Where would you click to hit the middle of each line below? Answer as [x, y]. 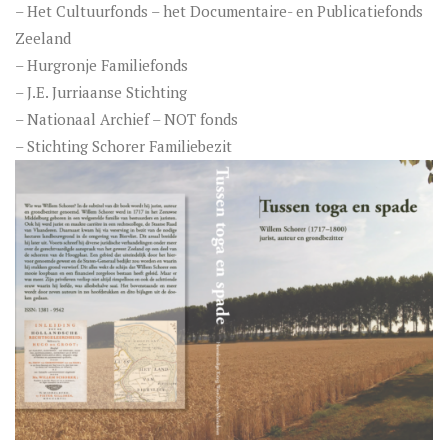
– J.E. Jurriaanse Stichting [101, 92]
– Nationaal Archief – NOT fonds [126, 119]
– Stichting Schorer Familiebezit [123, 146]
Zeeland [43, 38]
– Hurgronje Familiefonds [101, 65]
